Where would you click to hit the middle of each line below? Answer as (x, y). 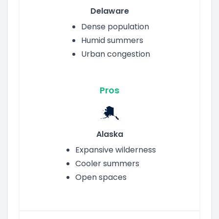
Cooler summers (107, 163)
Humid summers (112, 40)
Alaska (109, 134)
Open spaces (101, 177)
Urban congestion (115, 54)
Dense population (115, 26)
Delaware (109, 11)
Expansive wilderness (115, 150)
